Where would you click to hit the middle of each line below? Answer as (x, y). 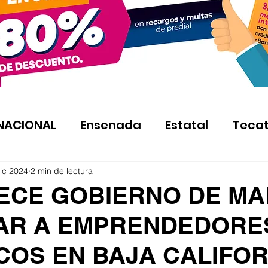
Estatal (187, 125)
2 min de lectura (62, 171)
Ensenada (111, 125)
